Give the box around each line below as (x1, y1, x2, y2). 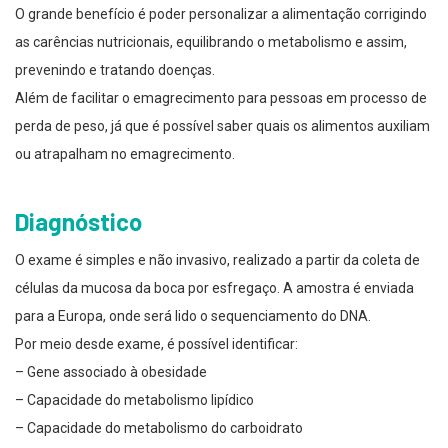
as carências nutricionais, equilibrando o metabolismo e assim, (15, 33, 407, 50)
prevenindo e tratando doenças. (15, 61, 215, 78)
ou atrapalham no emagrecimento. (15, 145, 235, 162)
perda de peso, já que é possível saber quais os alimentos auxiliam (15, 117, 430, 134)
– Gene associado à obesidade (15, 363, 207, 380)
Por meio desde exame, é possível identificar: (15, 335, 298, 352)
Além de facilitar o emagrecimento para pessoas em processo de (15, 89, 427, 106)
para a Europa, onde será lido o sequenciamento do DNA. (15, 307, 371, 324)
